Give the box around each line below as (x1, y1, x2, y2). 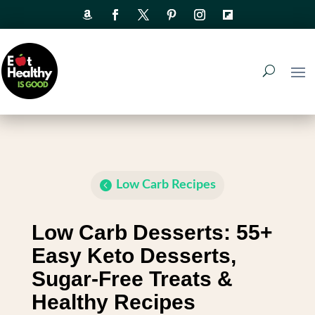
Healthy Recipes (31, 290, 195, 314)
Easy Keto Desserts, (31, 243, 236, 267)
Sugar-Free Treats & (31, 266, 233, 290)
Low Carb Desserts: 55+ (31, 220, 273, 244)
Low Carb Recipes (115, 179, 216, 192)
